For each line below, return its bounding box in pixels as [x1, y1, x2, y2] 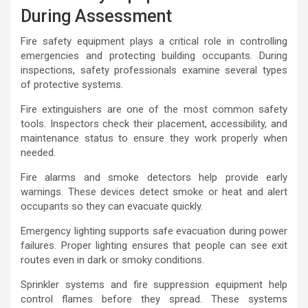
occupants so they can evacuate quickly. [21, 200, 203, 213]
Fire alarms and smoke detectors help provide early [21, 171, 287, 184]
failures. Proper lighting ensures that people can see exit [21, 239, 287, 252]
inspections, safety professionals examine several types [21, 64, 287, 77]
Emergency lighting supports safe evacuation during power [21, 225, 287, 238]
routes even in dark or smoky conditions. [21, 254, 204, 267]
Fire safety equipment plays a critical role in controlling [21, 35, 287, 48]
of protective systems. [21, 78, 123, 91]
